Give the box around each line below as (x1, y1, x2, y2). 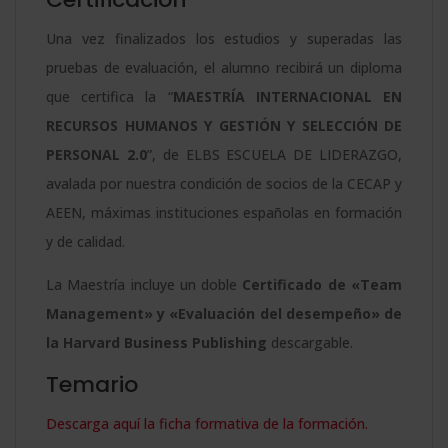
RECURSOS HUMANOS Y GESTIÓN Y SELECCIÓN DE (46, 115, 402, 135)
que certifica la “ (46, 86, 173, 106)
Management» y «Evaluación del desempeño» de (46, 303, 402, 323)
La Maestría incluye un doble (46, 274, 243, 294)
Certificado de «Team (242, 274, 403, 294)
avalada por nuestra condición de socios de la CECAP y (46, 173, 402, 193)
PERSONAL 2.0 (46, 144, 147, 164)
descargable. (267, 332, 353, 352)
